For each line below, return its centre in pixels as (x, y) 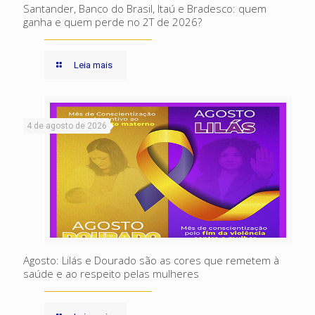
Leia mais (94, 65)
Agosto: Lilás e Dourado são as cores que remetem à (151, 260)
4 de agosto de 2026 (67, 126)
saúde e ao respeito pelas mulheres (111, 273)
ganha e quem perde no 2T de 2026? (112, 21)
